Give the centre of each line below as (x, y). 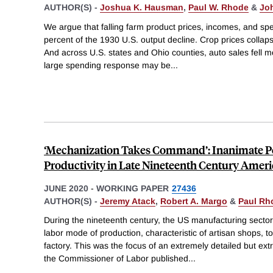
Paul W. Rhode (218, 7)
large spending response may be (107, 65)
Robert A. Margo (194, 201)
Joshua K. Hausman (142, 7)
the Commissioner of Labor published (116, 259)
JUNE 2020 (66, 188)
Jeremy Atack (128, 201)
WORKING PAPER (133, 188)
